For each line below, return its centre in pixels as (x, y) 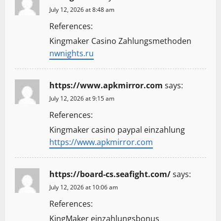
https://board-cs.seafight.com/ (110, 174)
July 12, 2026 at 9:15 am (82, 99)
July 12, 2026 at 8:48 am (82, 10)
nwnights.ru (72, 54)
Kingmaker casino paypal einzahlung (117, 130)
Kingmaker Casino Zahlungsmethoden (120, 41)
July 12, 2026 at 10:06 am (84, 187)
